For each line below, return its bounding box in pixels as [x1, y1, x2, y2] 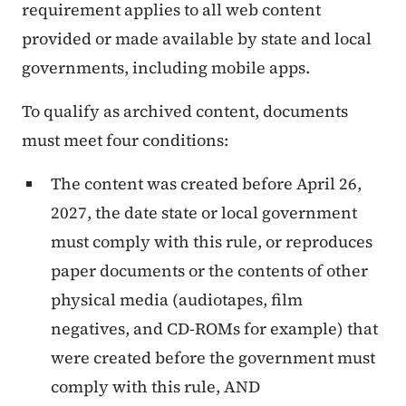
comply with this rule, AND [51, 375, 260, 399]
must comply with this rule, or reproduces [51, 230, 372, 254]
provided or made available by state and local [22, 27, 372, 51]
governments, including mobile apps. [22, 56, 310, 80]
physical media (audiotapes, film [51, 288, 303, 312]
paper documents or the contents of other [51, 259, 368, 283]
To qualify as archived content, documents [22, 100, 348, 123]
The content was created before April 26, [51, 172, 362, 196]
